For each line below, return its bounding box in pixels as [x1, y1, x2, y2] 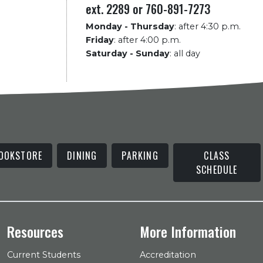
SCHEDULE [196, 163, 238, 177]
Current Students [7, 249, 80, 260]
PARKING [122, 149, 159, 163]
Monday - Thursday [85, 21, 174, 32]
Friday [85, 35, 114, 45]
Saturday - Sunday [85, 48, 170, 59]
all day [173, 48, 200, 59]
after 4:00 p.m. [117, 35, 181, 45]
